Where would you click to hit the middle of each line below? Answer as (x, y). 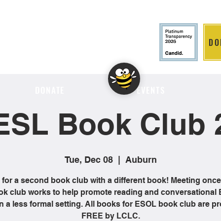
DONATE (50, 90)
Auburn (141, 160)
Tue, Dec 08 (89, 160)
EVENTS (151, 90)
